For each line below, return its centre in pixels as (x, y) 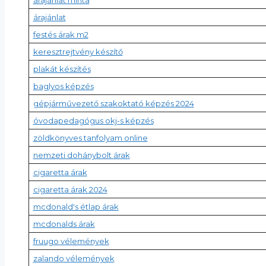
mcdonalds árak (64, 224)
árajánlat (49, 17)
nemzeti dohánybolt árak (81, 155)
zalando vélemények (74, 258)
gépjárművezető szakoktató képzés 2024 (113, 103)
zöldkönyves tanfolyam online (90, 137)
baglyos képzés (63, 86)
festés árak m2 (61, 34)
